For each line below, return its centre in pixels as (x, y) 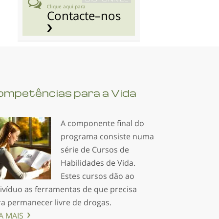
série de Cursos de (95, 149)
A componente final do (102, 123)
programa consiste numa (107, 136)
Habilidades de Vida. (98, 163)
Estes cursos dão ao (98, 176)
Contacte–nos (84, 15)
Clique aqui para (66, 6)
